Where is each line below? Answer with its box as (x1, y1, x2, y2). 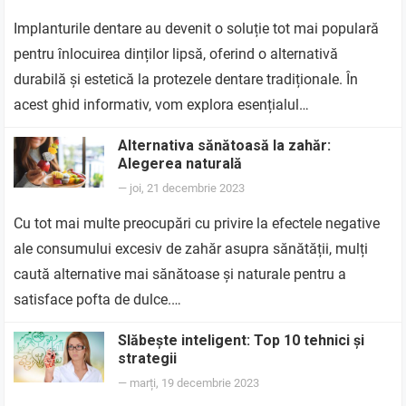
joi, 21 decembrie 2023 (130, 181, 246, 195)
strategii (118, 350, 178, 367)
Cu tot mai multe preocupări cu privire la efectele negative (14, 215, 381, 232)
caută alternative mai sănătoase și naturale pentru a (14, 266, 347, 283)
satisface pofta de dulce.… (14, 291, 182, 308)
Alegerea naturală (118, 155, 243, 172)
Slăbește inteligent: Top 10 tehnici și (118, 332, 365, 349)
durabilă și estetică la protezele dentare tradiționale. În (14, 71, 359, 88)
